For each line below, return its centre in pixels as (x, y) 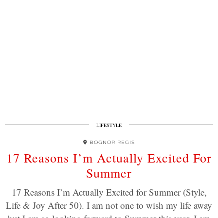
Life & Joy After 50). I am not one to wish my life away (109, 205)
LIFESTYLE (109, 125)
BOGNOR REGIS (112, 142)
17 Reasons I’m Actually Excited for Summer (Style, (109, 192)
